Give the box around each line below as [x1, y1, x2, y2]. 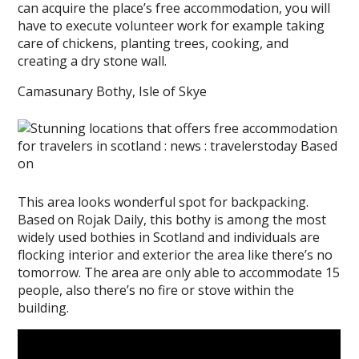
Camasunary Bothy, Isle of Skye [18, 83, 208, 100]
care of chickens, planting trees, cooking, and [18, 34, 289, 52]
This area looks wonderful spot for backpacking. [18, 193, 309, 211]
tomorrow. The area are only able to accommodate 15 [18, 264, 341, 281]
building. [18, 299, 70, 317]
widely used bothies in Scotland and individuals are [18, 228, 321, 246]
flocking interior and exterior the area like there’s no [18, 246, 333, 264]
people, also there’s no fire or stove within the [18, 281, 295, 299]
